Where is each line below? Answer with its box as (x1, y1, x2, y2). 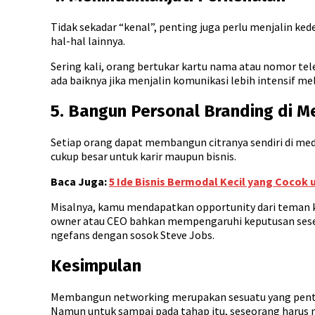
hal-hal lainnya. (51, 34, 127, 49)
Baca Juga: (51, 174, 109, 188)
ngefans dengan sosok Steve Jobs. (51, 227, 217, 242)
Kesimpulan (51, 255, 141, 276)
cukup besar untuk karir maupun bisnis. (51, 148, 238, 163)
